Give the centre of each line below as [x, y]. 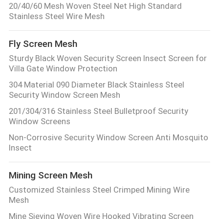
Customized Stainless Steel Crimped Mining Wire [99, 190]
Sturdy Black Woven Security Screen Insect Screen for [108, 58]
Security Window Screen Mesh [64, 95]
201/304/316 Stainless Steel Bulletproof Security [98, 111]
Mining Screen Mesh [50, 175]
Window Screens [39, 121]
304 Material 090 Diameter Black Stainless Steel [96, 85]
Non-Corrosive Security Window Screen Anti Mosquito [108, 138]
